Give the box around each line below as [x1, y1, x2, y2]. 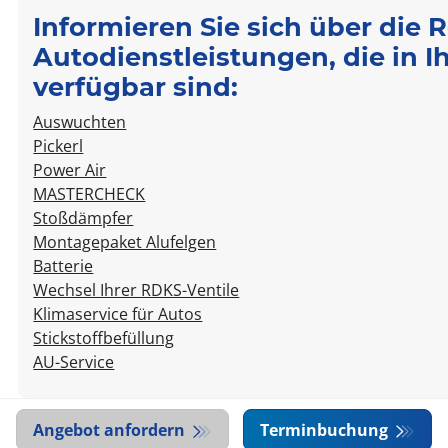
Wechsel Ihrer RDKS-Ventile [33, 278, 240, 301]
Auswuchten [33, 110, 127, 133]
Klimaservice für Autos [33, 302, 203, 325]
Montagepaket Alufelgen [33, 230, 217, 253]
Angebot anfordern [33, 418, 190, 441]
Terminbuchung [259, 418, 392, 441]
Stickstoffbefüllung [33, 326, 175, 349]
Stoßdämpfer [33, 206, 134, 229]
